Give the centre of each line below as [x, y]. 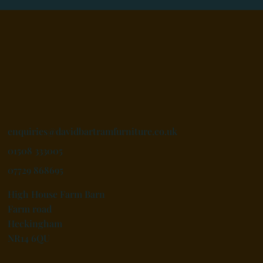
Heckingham [35, 224]
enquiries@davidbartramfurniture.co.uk [93, 131]
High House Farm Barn [57, 194]
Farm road [30, 209]
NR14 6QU [29, 238]
